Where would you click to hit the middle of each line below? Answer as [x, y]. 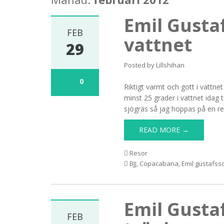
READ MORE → [164, 130]
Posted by [140, 65]
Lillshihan [170, 65]
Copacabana [159, 163]
